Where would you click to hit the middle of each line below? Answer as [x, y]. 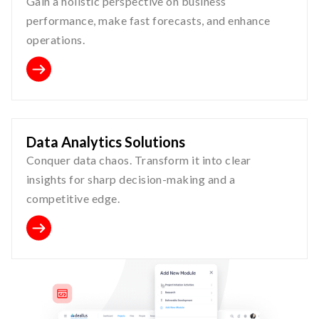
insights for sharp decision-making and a [131, 179]
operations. [56, 40]
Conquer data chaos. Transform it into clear [139, 160]
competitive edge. [73, 199]
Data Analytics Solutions [106, 142]
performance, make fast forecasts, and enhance [148, 21]
